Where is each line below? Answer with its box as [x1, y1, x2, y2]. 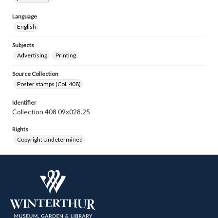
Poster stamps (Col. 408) [17, 80, 81, 88]
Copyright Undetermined [17, 136, 83, 143]
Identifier [12, 99, 36, 106]
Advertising [17, 52, 47, 59]
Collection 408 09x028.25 [12, 108, 90, 116]
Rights [12, 126, 28, 133]
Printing [55, 52, 76, 59]
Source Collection [12, 70, 58, 77]
